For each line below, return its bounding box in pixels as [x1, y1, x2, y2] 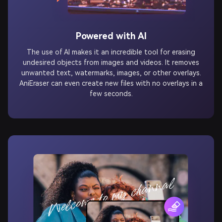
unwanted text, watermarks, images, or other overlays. [21, 63, 201, 72]
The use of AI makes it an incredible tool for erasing [27, 43, 195, 51]
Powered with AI [75, 25, 147, 36]
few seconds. [89, 84, 133, 93]
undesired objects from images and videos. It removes [23, 53, 199, 61]
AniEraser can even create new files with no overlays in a [19, 74, 203, 82]
